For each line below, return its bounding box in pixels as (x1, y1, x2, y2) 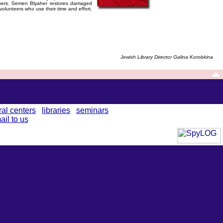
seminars (76, 106, 109, 114)
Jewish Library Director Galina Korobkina (120, 54, 213, 60)
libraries (42, 106, 70, 114)
